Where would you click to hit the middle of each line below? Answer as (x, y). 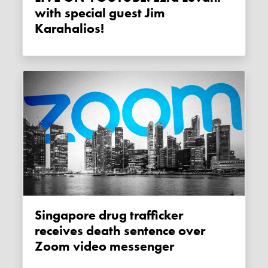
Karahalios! (70, 29)
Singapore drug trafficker (39, 216)
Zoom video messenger (105, 247)
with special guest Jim (100, 13)
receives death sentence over (120, 231)
